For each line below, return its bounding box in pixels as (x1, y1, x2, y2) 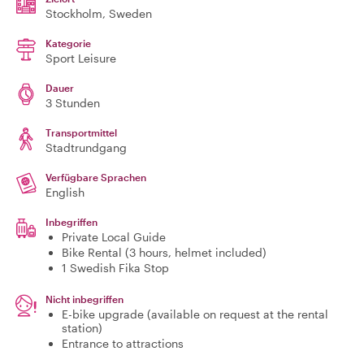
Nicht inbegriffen (45, 293, 123, 305)
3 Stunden (45, 96, 100, 110)
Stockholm (45, 6, 102, 20)
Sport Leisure (45, 51, 116, 65)
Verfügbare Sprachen (45, 171, 146, 183)
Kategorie (45, 37, 91, 49)
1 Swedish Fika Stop (62, 261, 169, 275)
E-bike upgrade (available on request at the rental (62, 307, 328, 321)
